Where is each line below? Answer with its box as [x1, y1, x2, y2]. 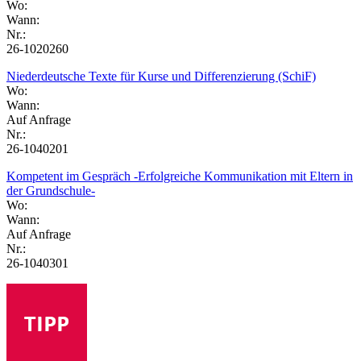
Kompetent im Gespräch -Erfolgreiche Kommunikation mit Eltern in [6, 168, 353, 183]
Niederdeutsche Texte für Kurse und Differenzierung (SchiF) [6, 68, 316, 83]
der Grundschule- [6, 183, 95, 197]
